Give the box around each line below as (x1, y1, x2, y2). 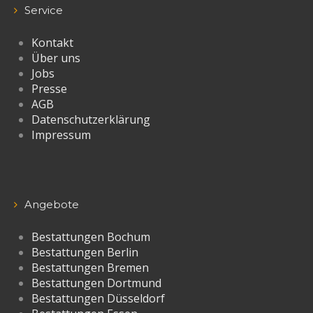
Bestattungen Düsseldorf (31, 290, 165, 306)
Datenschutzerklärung (31, 111, 150, 127)
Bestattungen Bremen (31, 259, 149, 275)
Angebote (24, 197, 79, 211)
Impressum (31, 126, 91, 143)
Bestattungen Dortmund (31, 275, 161, 291)
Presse (31, 80, 67, 96)
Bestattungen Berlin (31, 244, 138, 260)
